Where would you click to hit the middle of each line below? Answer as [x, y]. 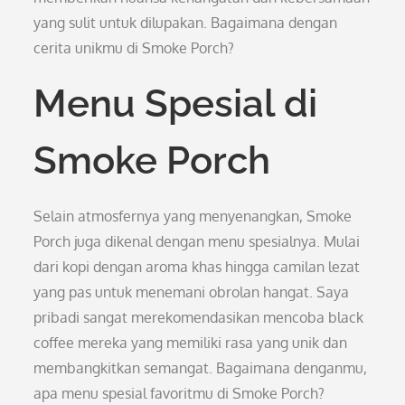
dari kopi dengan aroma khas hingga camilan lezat [197, 267]
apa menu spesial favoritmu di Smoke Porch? [179, 393]
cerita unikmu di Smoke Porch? [134, 48]
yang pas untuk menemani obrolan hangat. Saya [192, 292]
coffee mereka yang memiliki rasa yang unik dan [191, 343]
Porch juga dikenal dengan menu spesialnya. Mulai [197, 241]
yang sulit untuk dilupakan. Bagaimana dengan [186, 23]
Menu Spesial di [176, 104]
